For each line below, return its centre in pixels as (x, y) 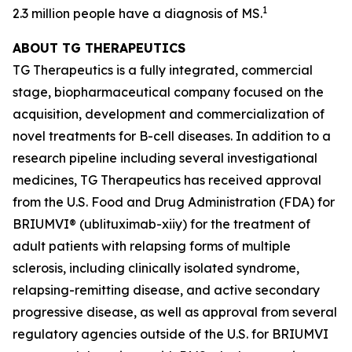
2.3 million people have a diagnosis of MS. (137, 13)
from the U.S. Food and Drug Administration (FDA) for (174, 202)
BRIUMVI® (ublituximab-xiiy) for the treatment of (161, 224)
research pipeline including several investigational (165, 158)
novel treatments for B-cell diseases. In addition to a (172, 136)
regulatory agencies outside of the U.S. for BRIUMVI (170, 334)
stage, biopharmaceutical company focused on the (168, 92)
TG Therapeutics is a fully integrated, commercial (163, 70)
